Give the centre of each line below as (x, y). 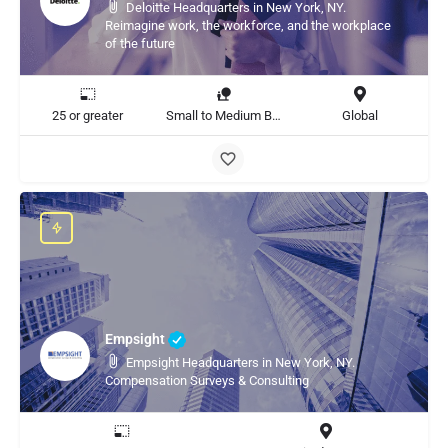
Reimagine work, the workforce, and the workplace (248, 25)
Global (359, 115)
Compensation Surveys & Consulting (207, 380)
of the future (140, 43)
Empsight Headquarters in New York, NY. (240, 362)
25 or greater (88, 115)
